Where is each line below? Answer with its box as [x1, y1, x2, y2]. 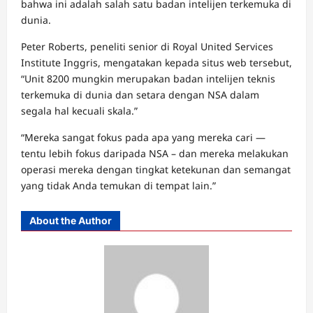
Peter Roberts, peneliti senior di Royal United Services [21, 40, 273, 54]
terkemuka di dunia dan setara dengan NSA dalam [21, 88, 259, 102]
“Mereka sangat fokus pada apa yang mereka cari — [21, 131, 265, 145]
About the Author [29, 214, 112, 227]
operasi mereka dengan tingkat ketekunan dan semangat [21, 163, 291, 177]
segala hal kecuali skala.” [21, 104, 138, 118]
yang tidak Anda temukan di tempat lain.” [21, 179, 216, 193]
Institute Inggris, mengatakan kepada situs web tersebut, [21, 56, 292, 70]
